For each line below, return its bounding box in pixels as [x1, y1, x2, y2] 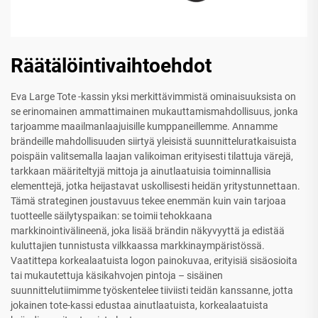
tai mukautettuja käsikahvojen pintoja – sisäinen [11, 269, 223, 281]
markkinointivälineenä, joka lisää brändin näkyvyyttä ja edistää [11, 224, 285, 236]
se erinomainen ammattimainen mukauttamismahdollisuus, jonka [11, 105, 298, 117]
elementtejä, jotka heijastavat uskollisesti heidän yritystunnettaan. [11, 180, 300, 192]
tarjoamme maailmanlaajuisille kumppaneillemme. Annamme [11, 120, 278, 132]
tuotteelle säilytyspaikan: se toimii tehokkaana [11, 209, 212, 221]
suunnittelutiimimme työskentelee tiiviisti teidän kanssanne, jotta [11, 284, 293, 296]
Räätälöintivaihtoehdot [11, 53, 212, 77]
